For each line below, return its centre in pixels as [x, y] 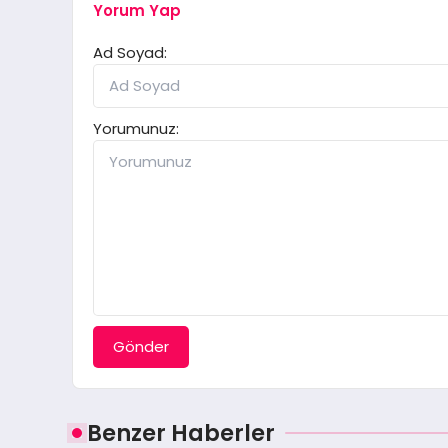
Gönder [141, 347]
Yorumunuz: [136, 129]
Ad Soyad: [130, 53]
